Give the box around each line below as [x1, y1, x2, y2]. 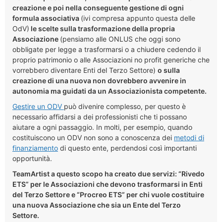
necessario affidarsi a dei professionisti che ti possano [12, 112, 187, 121]
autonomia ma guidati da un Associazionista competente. [12, 86, 208, 95]
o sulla [158, 65, 180, 74]
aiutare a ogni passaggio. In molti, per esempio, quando [12, 122, 192, 131]
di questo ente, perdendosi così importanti [58, 143, 197, 152]
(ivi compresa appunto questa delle [81, 13, 195, 22]
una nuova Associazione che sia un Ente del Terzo [12, 200, 181, 209]
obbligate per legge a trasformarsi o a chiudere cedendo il [12, 45, 201, 54]
